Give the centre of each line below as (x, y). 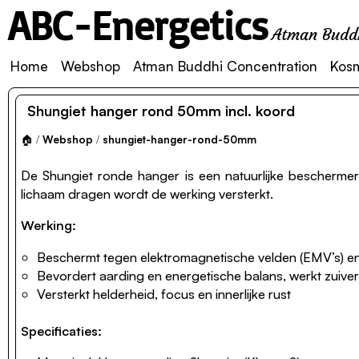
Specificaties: (61, 330)
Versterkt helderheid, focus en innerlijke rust (164, 293)
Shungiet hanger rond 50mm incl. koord (161, 111)
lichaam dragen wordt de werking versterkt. (147, 194)
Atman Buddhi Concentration (225, 66)
